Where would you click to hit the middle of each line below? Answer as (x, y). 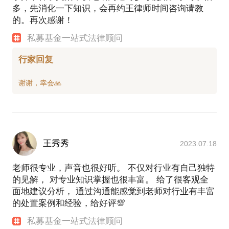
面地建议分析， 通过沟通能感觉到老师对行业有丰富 (113, 192)
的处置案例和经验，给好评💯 (69, 203)
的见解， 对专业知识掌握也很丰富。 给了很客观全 (110, 180)
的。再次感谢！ (43, 20)
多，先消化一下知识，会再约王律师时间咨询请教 (108, 8)
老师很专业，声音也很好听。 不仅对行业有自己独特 (113, 168)
